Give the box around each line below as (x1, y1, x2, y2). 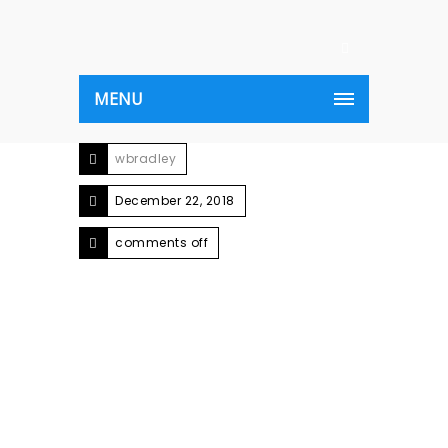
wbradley (115, 150, 176, 167)
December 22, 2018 (115, 192, 235, 209)
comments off (115, 234, 208, 251)
